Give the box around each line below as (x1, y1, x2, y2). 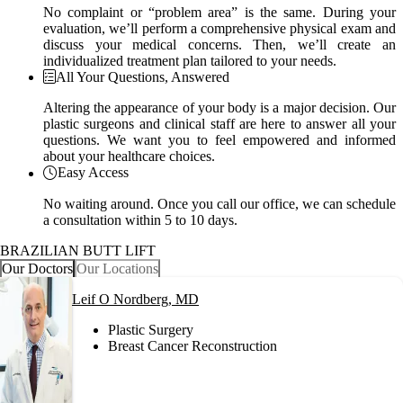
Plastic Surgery (108, 321, 193, 337)
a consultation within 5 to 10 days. (43, 211, 237, 228)
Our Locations (76, 260, 158, 276)
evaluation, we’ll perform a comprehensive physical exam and (43, 20, 396, 36)
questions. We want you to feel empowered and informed (43, 132, 396, 148)
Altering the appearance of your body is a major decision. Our (43, 100, 396, 116)
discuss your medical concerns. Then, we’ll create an (43, 36, 396, 52)
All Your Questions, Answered (56, 68, 229, 85)
